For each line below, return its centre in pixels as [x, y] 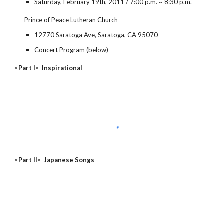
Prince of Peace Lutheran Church [71, 20]
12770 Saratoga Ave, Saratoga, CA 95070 [96, 35]
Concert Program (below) [72, 50]
